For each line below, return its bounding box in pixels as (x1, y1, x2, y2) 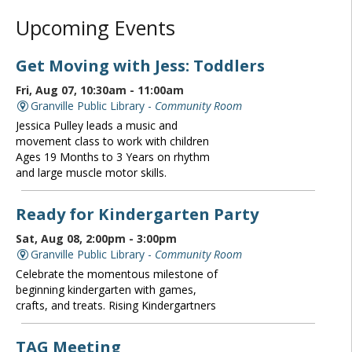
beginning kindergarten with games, (15, 281, 196, 297)
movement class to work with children (15, 133, 209, 148)
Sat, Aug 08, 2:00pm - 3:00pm (15, 230, 177, 246)
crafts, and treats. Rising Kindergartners (15, 297, 216, 313)
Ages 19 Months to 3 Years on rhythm (15, 148, 210, 164)
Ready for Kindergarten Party (15, 202, 258, 225)
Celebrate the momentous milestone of (15, 266, 218, 281)
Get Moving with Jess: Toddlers (15, 53, 265, 76)
